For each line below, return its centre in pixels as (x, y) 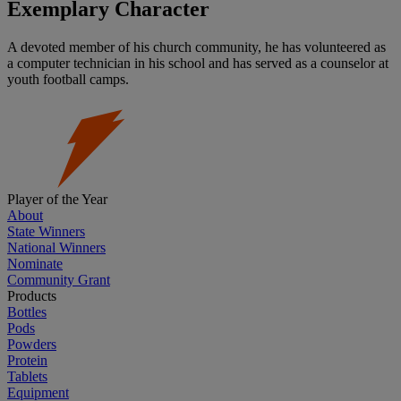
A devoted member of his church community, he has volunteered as (196, 47)
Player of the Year (57, 199)
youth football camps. (68, 79)
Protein (27, 360)
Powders (32, 344)
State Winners (46, 231)
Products (32, 295)
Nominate (35, 263)
